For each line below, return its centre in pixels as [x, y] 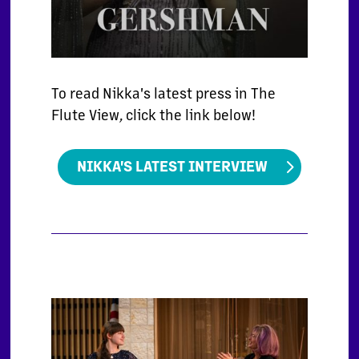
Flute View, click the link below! [153, 115]
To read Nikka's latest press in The [163, 93]
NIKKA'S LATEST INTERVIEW [172, 166]
